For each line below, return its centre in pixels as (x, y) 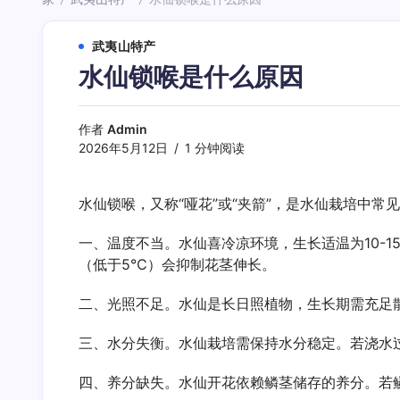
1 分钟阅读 (213, 148)
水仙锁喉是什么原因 (191, 77)
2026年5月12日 (123, 148)
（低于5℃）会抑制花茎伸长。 (177, 264)
